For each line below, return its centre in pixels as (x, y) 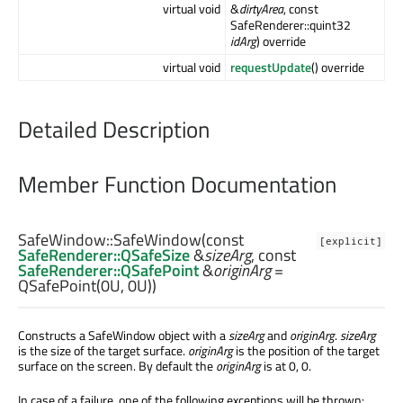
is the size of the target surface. (103, 350)
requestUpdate (271, 67)
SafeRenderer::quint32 (291, 25)
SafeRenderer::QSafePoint (108, 270)
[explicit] (351, 241)
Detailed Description (114, 129)
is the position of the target (306, 350)
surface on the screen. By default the (117, 365)
